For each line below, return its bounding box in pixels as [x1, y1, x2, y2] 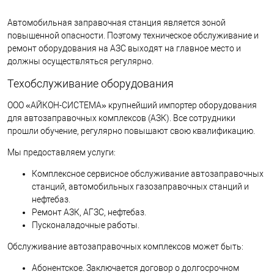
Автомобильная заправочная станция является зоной [7, 18, 226, 28]
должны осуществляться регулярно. [7, 56, 154, 67]
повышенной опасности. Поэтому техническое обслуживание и [7, 31, 259, 41]
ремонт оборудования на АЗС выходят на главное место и [7, 43, 241, 54]
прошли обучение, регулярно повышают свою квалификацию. [7, 126, 255, 136]
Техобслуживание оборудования [7, 77, 174, 91]
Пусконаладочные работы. [32, 220, 139, 231]
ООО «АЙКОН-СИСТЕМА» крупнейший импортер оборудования [7, 100, 257, 111]
